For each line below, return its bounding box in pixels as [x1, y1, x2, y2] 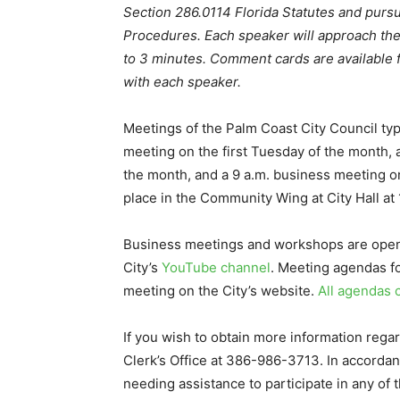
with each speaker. [123, 73, 241, 91]
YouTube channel [162, 259, 271, 277]
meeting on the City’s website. [123, 282, 318, 300]
